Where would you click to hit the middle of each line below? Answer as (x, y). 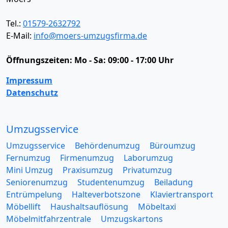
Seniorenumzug (37, 182)
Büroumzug (173, 146)
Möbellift (23, 207)
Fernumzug (28, 158)
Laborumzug (148, 158)
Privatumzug (147, 170)
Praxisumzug (88, 170)
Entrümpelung (34, 194)
